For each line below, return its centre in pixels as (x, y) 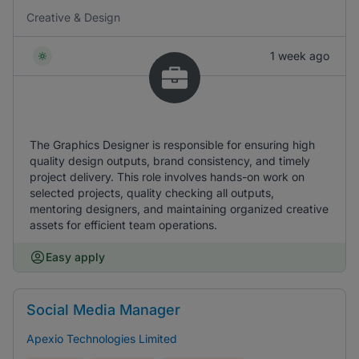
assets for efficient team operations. (123, 225)
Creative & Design (73, 17)
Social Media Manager (103, 310)
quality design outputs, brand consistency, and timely (170, 161)
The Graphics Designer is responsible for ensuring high (172, 145)
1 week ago (300, 56)
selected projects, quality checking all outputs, (152, 193)
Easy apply (75, 257)
